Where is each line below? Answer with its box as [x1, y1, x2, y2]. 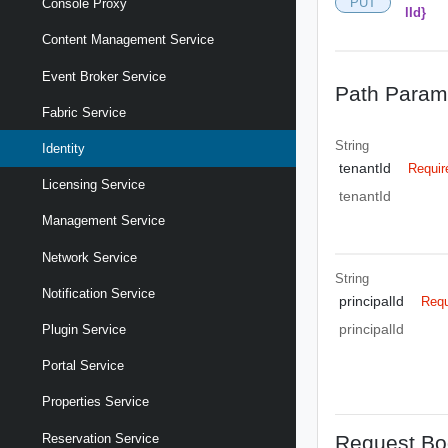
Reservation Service [42, 430, 159, 446]
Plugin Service [42, 321, 126, 337]
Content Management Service [42, 32, 214, 48]
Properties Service [42, 394, 149, 410]
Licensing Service [42, 177, 145, 193]
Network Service [42, 249, 137, 265]
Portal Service [42, 358, 124, 374]
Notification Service [42, 285, 155, 301]
